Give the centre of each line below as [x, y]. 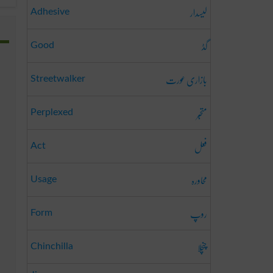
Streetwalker [58, 79]
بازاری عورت [186, 80]
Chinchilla [52, 246]
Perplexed [52, 112]
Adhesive [50, 12]
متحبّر [202, 113]
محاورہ [199, 180]
